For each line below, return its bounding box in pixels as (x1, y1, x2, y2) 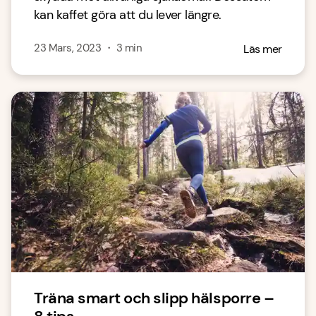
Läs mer (243, 42, 282, 56)
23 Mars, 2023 (34, 41, 102, 55)
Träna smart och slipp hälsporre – (34, 288, 274, 308)
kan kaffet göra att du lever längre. (34, 6, 221, 23)
